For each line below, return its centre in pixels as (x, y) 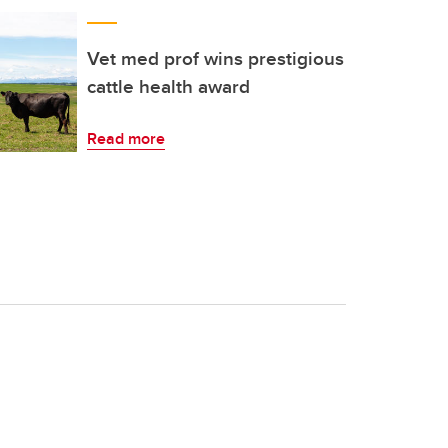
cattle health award (168, 86)
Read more (126, 138)
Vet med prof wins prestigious (215, 58)
